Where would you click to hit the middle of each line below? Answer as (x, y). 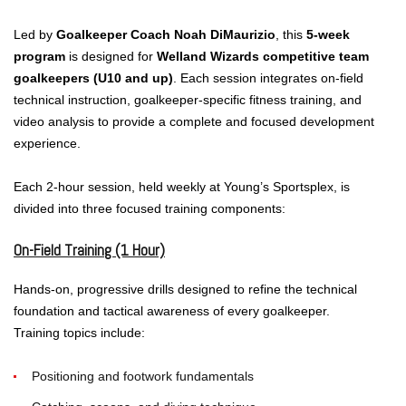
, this (291, 34)
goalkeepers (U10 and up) (93, 78)
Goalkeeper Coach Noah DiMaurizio (166, 34)
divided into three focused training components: (150, 208)
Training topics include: (79, 333)
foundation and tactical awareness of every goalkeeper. (172, 311)
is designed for (111, 56)
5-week (328, 34)
